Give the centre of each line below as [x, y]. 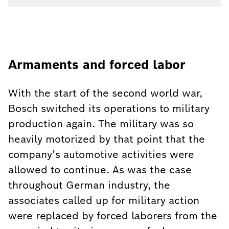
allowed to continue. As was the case [100, 170]
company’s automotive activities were [101, 154]
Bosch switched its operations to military [109, 108]
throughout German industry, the [89, 185]
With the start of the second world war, [105, 93]
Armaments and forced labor [97, 65]
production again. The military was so [101, 124]
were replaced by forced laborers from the [113, 216]
